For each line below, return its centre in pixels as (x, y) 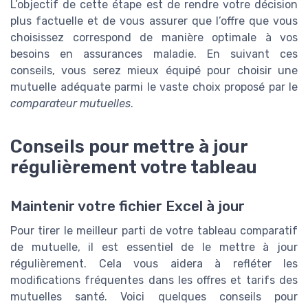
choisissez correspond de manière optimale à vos (154, 37)
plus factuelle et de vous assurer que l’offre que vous (154, 21)
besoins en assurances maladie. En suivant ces (154, 54)
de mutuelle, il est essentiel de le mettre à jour (154, 247)
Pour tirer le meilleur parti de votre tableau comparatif (154, 230)
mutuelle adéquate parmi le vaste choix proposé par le (154, 87)
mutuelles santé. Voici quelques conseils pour (154, 296)
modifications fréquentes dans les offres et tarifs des (154, 280)
